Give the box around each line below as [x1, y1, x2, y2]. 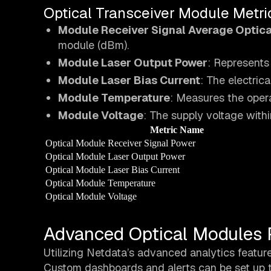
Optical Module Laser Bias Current [45, 165, 180, 175]
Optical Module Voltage [45, 191, 137, 202]
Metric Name [150, 125, 204, 135]
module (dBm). [58, 38, 129, 53]
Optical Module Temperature [45, 178, 155, 189]
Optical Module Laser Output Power [45, 151, 185, 162]
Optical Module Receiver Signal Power [45, 138, 195, 149]
